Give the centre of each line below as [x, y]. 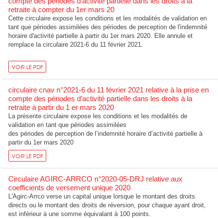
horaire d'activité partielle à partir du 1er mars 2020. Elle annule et [101, 36]
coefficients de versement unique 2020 [70, 187]
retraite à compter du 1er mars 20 [62, 10]
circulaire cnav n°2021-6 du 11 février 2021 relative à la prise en [109, 90]
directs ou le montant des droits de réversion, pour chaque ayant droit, [107, 205]
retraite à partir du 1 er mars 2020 [61, 108]
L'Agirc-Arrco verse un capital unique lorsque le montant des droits [102, 196]
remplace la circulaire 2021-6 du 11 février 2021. [76, 45]
